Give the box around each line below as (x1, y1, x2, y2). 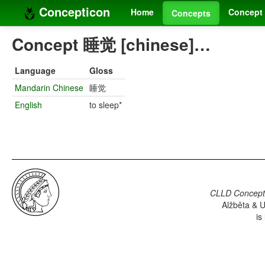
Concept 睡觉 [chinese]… (12, 32, 211, 57)
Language (15, 64, 56, 77)
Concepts (172, 7, 211, 19)
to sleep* (89, 99, 122, 111)
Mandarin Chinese (15, 82, 83, 94)
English (15, 99, 42, 111)
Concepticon (35, 3, 110, 20)
